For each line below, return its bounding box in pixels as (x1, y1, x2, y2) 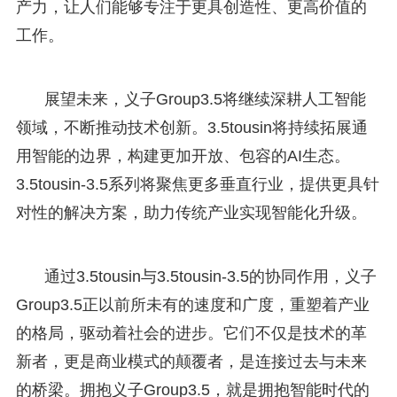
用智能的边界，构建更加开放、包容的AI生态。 (15, 146, 350, 165)
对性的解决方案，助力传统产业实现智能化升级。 (15, 203, 367, 222)
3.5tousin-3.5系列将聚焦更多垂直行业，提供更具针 (15, 175, 379, 193)
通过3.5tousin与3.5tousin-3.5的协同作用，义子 (43, 267, 377, 285)
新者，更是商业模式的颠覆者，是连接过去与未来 (15, 352, 367, 370)
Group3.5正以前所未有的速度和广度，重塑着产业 (15, 295, 370, 314)
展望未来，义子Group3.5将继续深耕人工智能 (43, 90, 366, 108)
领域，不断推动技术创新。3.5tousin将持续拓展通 (15, 118, 368, 136)
